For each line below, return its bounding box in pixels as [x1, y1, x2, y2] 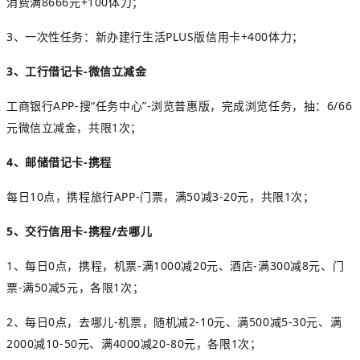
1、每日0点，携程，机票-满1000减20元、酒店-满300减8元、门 [6, 257, 345, 273]
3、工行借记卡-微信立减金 [6, 63, 147, 79]
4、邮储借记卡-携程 [6, 153, 112, 170]
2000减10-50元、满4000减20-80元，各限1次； [6, 335, 262, 351]
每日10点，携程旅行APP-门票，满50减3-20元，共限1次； [6, 188, 315, 204]
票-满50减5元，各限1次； [6, 279, 145, 295]
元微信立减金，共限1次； [6, 119, 142, 135]
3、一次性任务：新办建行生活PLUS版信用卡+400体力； [6, 28, 304, 44]
